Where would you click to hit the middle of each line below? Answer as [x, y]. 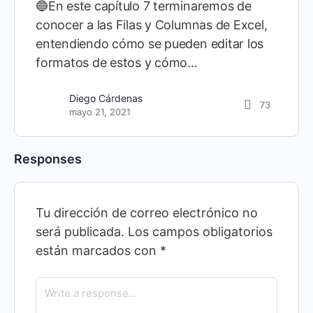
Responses [48, 159]
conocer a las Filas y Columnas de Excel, [152, 25]
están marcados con [98, 251]
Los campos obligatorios [200, 232]
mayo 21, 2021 [100, 112]
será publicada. [80, 232]
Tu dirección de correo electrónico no [147, 213]
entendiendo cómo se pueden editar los [150, 44]
